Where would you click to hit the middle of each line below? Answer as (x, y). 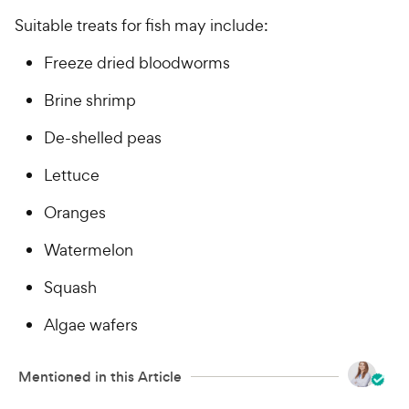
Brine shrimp (90, 100)
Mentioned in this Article (100, 376)
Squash (70, 288)
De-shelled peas (103, 138)
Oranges (75, 213)
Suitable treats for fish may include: (142, 26)
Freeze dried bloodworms (137, 63)
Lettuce (72, 175)
